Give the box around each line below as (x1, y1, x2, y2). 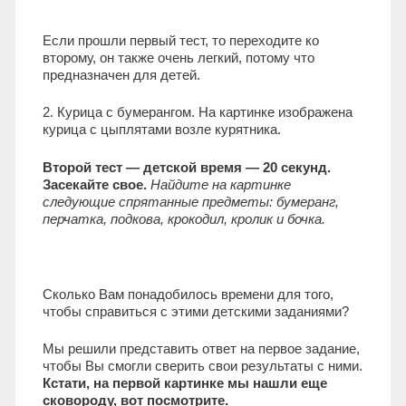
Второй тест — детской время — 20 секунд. (43, 159, 331, 175)
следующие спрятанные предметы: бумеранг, (43, 193, 339, 209)
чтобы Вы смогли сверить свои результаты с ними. (43, 358, 362, 374)
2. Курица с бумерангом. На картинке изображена (43, 104, 353, 121)
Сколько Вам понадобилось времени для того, (43, 285, 333, 302)
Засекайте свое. (43, 176, 150, 192)
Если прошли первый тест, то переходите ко (43, 32, 319, 48)
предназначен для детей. (43, 66, 204, 82)
